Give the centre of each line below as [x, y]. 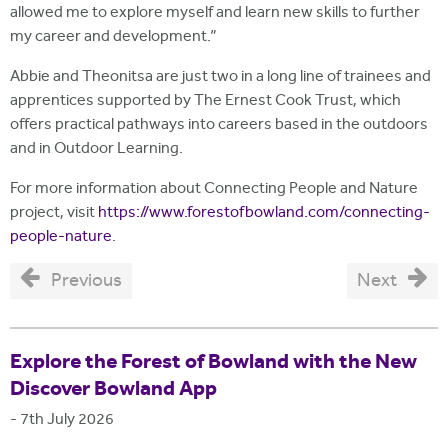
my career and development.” [113, 38]
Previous [87, 281]
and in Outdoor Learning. [96, 150]
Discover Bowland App [113, 390]
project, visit [54, 214]
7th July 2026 [67, 421]
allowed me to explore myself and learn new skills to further [215, 14]
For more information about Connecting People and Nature [214, 190]
